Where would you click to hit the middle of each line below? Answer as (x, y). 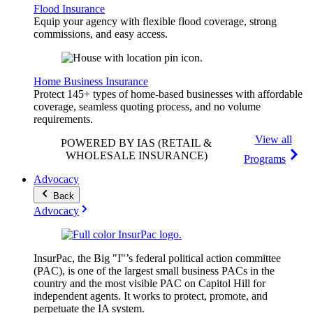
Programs (265, 159)
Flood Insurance (69, 9)
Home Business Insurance (91, 82)
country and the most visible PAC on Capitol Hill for (150, 284)
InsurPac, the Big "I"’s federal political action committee (157, 259)
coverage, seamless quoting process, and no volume (147, 107)
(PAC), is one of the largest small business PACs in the (154, 271)
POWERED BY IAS (108, 143)
